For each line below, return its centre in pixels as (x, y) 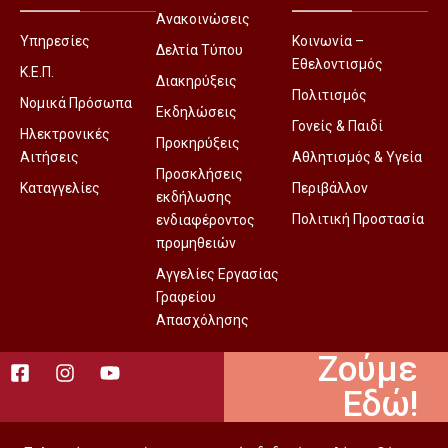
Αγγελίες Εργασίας (217, 274)
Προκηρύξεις (198, 143)
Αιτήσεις (49, 157)
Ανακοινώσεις (203, 19)
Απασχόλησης (202, 320)
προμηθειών (196, 243)
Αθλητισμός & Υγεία (357, 157)
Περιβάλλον (330, 188)
